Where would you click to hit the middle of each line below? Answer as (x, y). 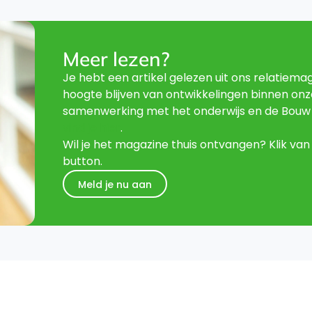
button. (83, 161)
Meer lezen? (116, 59)
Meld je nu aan (115, 185)
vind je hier (92, 128)
